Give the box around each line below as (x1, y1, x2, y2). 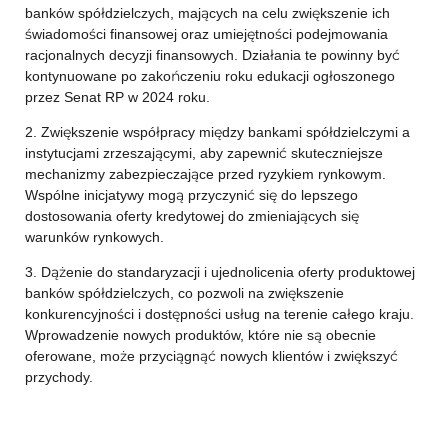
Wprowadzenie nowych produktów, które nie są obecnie (24, 326, 376, 344)
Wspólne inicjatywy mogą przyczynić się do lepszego (24, 186, 358, 204)
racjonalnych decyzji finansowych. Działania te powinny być (24, 46, 400, 64)
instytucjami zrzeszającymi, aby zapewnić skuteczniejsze (24, 144, 383, 162)
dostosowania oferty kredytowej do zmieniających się (24, 207, 359, 225)
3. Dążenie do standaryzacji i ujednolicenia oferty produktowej (24, 263, 415, 281)
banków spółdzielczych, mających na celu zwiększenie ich (24, 4, 390, 22)
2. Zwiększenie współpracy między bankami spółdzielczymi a (24, 123, 410, 141)
